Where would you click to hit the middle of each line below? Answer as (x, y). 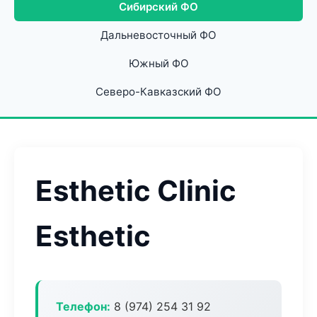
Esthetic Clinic (136, 191)
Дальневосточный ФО (158, 35)
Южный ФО (158, 63)
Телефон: (83, 306)
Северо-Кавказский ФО (158, 92)
